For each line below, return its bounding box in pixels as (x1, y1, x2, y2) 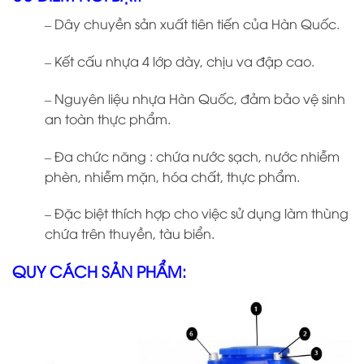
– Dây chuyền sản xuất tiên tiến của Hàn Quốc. (45, 15, 340, 33)
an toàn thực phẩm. (45, 109, 171, 128)
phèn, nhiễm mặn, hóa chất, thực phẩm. (45, 167, 300, 185)
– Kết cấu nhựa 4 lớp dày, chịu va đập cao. (45, 51, 314, 70)
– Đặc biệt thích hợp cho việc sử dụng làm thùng (45, 204, 349, 223)
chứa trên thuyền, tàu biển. (45, 224, 214, 243)
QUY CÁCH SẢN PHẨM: (12, 260, 186, 282)
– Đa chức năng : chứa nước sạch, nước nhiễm (45, 146, 340, 165)
